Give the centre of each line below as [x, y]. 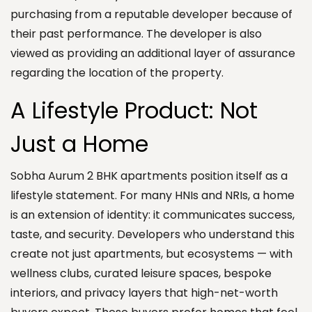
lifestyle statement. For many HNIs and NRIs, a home [153, 195]
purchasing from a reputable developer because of [151, 14]
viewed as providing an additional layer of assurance [153, 53]
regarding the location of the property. [117, 72]
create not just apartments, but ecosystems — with [151, 253]
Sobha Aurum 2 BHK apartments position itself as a [149, 175]
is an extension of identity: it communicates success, [153, 214]
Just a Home [86, 143]
